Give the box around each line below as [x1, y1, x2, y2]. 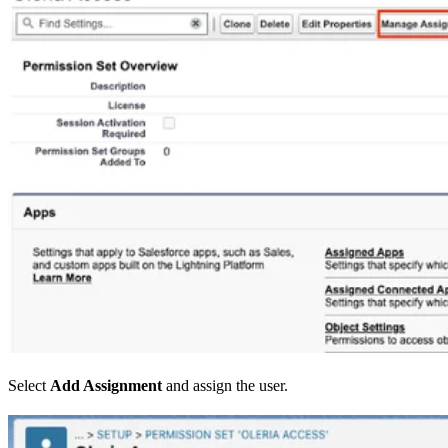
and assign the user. [162, 376, 288, 394]
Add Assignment [50, 376, 162, 394]
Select [8, 376, 50, 394]
